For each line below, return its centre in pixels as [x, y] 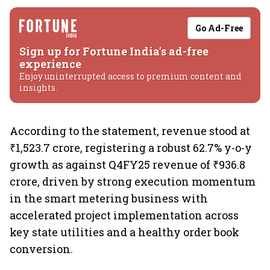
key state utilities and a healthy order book [124, 232]
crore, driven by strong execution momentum [133, 181]
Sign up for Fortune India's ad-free [114, 51]
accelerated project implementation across [124, 215]
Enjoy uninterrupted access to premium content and [130, 76]
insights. [38, 88]
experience [50, 64]
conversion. [41, 249]
